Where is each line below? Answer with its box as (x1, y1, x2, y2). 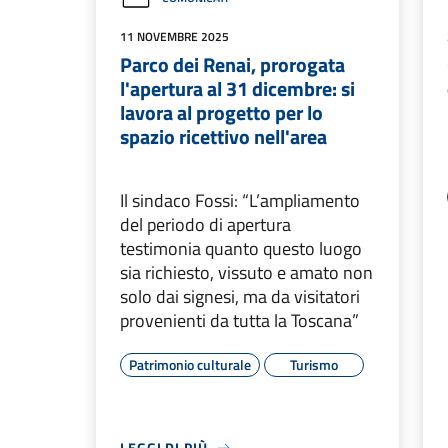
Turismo (290, 354, 338, 375)
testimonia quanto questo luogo (120, 235, 362, 262)
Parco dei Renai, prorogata (120, 49, 345, 80)
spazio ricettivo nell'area (120, 121, 331, 152)
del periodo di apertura (120, 211, 291, 238)
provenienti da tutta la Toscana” (120, 307, 359, 334)
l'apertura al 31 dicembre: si (120, 73, 355, 104)
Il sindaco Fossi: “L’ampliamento (120, 187, 360, 214)
